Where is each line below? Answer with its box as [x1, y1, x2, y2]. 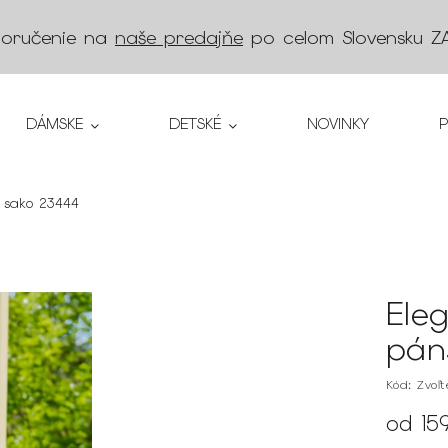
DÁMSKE [26, 114, 83, 135]
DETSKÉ [169, 114, 221, 135]
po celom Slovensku [243, 24, 431, 50]
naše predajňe [115, 24, 243, 50]
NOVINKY [307, 114, 369, 135]
